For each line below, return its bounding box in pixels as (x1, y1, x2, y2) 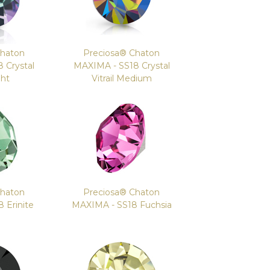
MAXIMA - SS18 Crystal (73, 60, 170, 71)
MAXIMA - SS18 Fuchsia (71, 199, 172, 210)
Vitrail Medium (91, 73, 152, 84)
